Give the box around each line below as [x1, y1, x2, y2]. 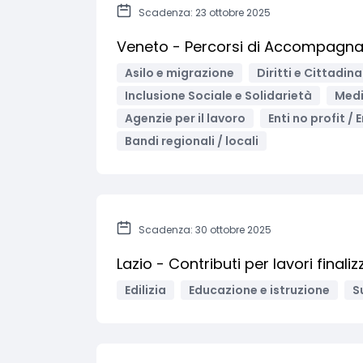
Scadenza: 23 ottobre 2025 [139, 6, 271, 19]
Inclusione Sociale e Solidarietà [125, 88, 312, 104]
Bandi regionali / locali [125, 133, 258, 149]
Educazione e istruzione [189, 282, 330, 298]
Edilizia [125, 282, 166, 298]
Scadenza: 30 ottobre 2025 [139, 223, 271, 237]
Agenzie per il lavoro [125, 110, 246, 126]
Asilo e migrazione [125, 65, 234, 81]
